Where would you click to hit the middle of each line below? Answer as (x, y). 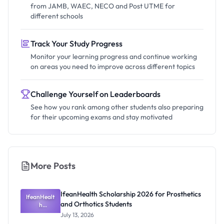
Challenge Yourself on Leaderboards (95, 94)
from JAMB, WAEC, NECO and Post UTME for (103, 6)
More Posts (53, 166)
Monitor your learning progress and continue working (114, 56)
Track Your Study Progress (76, 43)
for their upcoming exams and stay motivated (101, 117)
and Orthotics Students (96, 204)
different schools (57, 16)
